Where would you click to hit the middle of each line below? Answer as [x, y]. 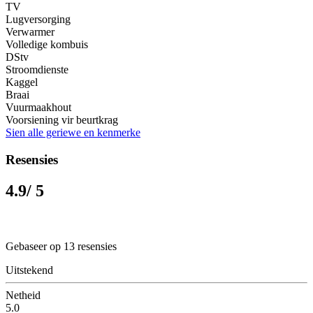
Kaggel [22, 82]
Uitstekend [29, 270]
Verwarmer [30, 31]
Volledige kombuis [47, 44]
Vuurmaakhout [38, 107]
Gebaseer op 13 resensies [61, 246]
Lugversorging [38, 19]
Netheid [23, 295]
